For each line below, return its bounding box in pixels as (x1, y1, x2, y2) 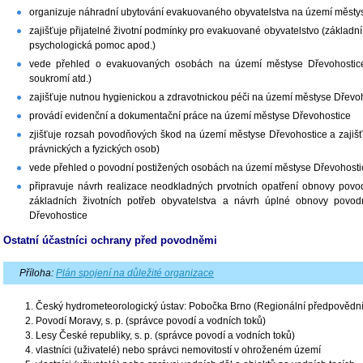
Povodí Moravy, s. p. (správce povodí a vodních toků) (36, 314, 266, 327)
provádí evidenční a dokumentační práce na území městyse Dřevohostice (29, 109, 351, 122)
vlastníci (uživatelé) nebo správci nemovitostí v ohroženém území (36, 344, 321, 356)
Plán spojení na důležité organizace (56, 267, 214, 279)
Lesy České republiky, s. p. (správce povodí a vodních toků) (36, 329, 295, 341)
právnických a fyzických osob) (29, 143, 160, 155)
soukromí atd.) (29, 72, 92, 84)
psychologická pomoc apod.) (29, 39, 156, 51)
